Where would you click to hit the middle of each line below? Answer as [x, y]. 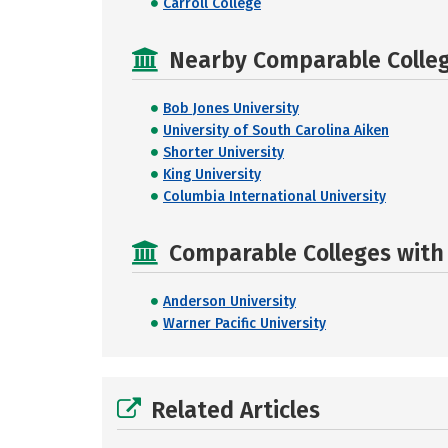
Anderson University [229, 301]
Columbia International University [274, 196]
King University [212, 174]
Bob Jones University [231, 108]
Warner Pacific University [244, 323]
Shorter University [223, 152]
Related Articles [235, 410]
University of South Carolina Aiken [276, 130]
